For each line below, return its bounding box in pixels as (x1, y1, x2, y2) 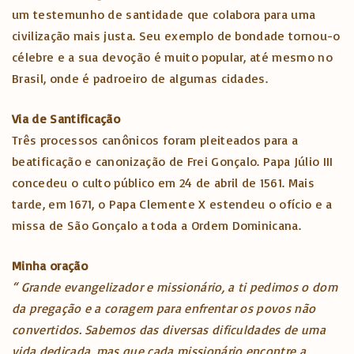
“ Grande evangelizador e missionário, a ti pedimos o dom (12, 279, 337, 296)
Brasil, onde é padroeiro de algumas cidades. (12, 70, 269, 87)
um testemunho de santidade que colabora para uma (12, 6, 316, 23)
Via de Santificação (12, 111, 121, 127)
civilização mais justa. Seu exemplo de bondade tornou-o (12, 28, 341, 44)
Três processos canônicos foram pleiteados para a (12, 132, 299, 149)
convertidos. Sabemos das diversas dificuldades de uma (12, 322, 326, 338)
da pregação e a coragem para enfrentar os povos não (12, 300, 316, 317)
